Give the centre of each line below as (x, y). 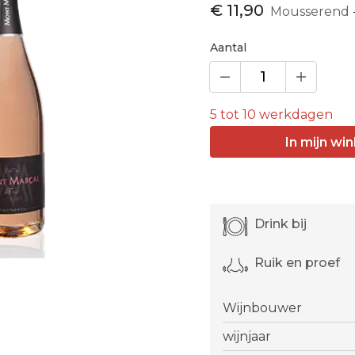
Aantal (229, 48)
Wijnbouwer (263, 308)
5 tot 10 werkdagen (272, 115)
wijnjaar (247, 336)
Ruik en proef (298, 263)
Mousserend (310, 11)
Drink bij (281, 224)
